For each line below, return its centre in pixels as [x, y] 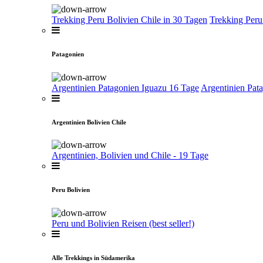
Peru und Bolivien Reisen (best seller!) [123, 224]
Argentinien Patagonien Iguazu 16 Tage [125, 87]
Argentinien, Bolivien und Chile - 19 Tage [130, 156]
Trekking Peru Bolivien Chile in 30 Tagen [129, 19]
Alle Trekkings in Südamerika [93, 258]
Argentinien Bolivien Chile [89, 122]
